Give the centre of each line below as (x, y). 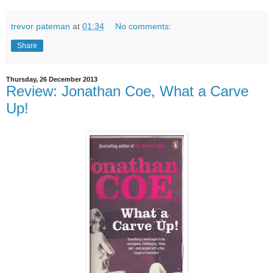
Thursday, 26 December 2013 (52, 79)
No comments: (144, 26)
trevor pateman (41, 26)
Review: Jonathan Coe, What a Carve (127, 91)
